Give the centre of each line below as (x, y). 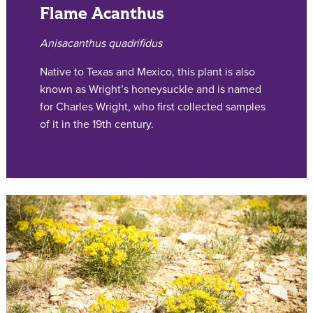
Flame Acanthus (102, 13)
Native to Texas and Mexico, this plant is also (147, 72)
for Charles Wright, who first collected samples (153, 107)
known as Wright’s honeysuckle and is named (151, 89)
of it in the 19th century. (97, 124)
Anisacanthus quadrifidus (101, 43)
